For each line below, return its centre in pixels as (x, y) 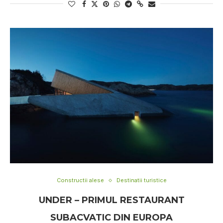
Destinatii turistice (141, 180)
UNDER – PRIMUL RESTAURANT (111, 200)
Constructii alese (80, 180)
